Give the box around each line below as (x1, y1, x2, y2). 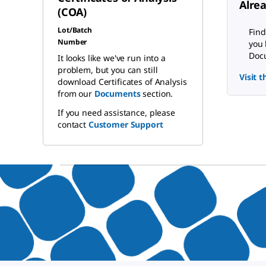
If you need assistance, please (58, 107, 175, 119)
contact (58, 119, 88, 131)
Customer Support (88, 119, 163, 131)
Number (58, 37, 87, 47)
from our (58, 88, 94, 100)
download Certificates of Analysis (58, 76, 187, 88)
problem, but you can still (58, 64, 158, 76)
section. (140, 88, 173, 100)
